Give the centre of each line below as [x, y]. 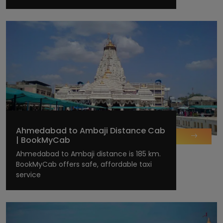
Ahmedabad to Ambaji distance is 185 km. [88, 154]
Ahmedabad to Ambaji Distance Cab [91, 130]
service [28, 174]
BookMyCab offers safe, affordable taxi [84, 164]
